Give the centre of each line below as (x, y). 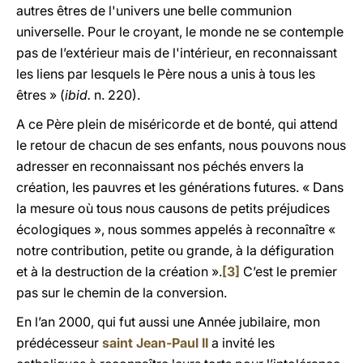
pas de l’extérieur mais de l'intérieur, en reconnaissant (177, 53)
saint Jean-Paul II (155, 343)
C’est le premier (288, 271)
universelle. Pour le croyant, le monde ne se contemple (180, 32)
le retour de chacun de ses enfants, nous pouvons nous (181, 145)
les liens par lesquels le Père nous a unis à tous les (166, 74)
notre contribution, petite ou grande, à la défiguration (175, 250)
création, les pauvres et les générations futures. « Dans (180, 187)
